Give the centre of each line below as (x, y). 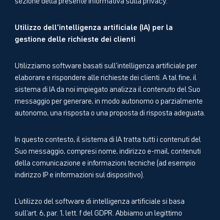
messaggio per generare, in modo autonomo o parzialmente (109, 100)
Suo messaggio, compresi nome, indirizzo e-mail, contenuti (108, 150)
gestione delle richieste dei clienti (75, 38)
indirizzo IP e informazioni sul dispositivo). (80, 174)
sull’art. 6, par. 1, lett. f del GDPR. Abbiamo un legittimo (98, 212)
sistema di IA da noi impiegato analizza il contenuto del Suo (108, 88)
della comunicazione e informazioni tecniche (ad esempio (105, 162)
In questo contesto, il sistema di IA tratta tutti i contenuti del (108, 138)
